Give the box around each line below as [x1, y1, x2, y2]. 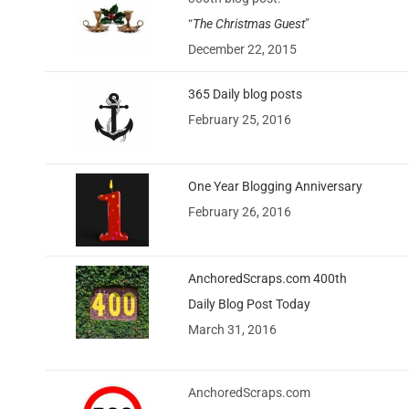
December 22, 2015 [188, 41, 297, 57]
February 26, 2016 [188, 204, 291, 219]
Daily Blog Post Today [188, 296, 310, 311]
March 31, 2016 [188, 321, 277, 337]
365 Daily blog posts [188, 86, 302, 101]
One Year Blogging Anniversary [188, 178, 362, 194]
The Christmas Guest [193, 16, 305, 31]
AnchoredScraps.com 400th [188, 270, 347, 286]
